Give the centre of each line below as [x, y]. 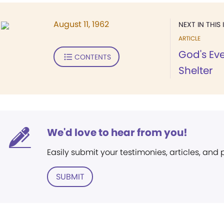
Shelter [195, 70]
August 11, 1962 [81, 24]
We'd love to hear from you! [117, 132]
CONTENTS [92, 57]
